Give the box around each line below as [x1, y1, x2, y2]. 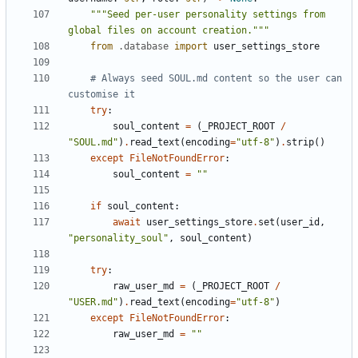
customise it [68, 88, 135, 100]
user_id [280, 216, 320, 228]
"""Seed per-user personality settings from [90, 8, 325, 20]
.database [118, 40, 169, 52]
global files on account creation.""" [68, 24, 269, 36]
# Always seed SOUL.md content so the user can [90, 72, 342, 84]
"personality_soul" [68, 232, 169, 244]
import [174, 40, 208, 52]
